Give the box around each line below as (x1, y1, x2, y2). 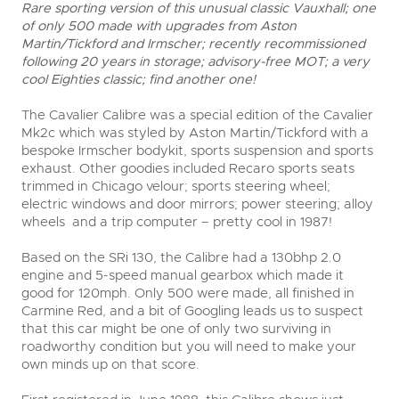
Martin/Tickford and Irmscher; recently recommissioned (21, 35, 365, 52)
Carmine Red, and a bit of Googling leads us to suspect (21, 302, 363, 319)
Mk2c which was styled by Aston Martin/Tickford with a (21, 124, 369, 141)
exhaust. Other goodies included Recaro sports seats (21, 159, 354, 176)
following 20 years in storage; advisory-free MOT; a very (21, 53, 370, 69)
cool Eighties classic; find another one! (21, 70, 256, 87)
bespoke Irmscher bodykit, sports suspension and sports (21, 142, 373, 159)
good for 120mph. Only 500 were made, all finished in (21, 284, 354, 301)
